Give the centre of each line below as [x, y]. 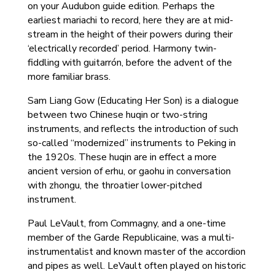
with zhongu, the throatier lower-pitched [114, 185]
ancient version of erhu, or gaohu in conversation [129, 171]
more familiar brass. [69, 77]
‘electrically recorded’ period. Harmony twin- [122, 48]
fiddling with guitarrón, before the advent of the [130, 63]
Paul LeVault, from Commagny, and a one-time [126, 223]
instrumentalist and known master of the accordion [136, 252]
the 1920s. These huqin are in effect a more [122, 157]
